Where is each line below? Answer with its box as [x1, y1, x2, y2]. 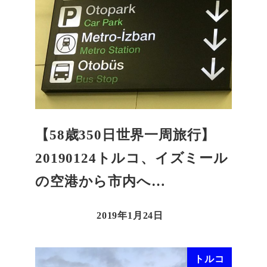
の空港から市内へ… [35, 174, 166, 190]
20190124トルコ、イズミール [35, 151, 228, 166]
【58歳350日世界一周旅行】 [35, 128, 216, 143]
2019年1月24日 [97, 210, 163, 221]
